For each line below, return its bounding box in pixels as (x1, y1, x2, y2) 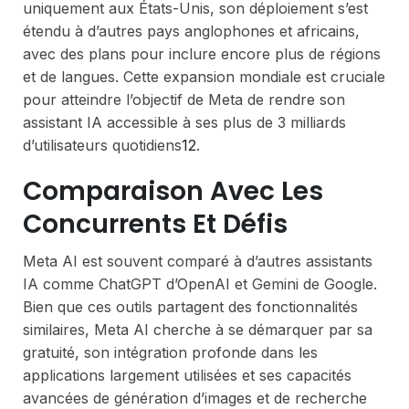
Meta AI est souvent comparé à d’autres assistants (23, 251, 372, 270)
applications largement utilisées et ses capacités (23, 365, 351, 384)
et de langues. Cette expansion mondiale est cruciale (23, 67, 385, 86)
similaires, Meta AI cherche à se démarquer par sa (23, 320, 372, 339)
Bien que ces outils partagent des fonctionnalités (23, 297, 358, 316)
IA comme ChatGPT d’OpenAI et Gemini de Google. (23, 274, 377, 293)
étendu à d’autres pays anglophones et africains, (23, 21, 360, 40)
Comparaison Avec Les (23, 173, 323, 209)
